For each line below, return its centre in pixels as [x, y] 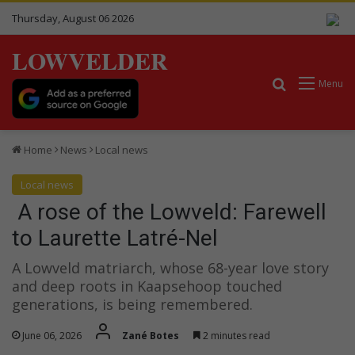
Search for [317, 82]
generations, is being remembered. [132, 304]
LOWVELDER [90, 60]
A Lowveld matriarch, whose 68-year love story [170, 267]
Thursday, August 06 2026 [73, 18]
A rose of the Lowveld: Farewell [169, 212]
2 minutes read [235, 335]
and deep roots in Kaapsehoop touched [147, 286]
